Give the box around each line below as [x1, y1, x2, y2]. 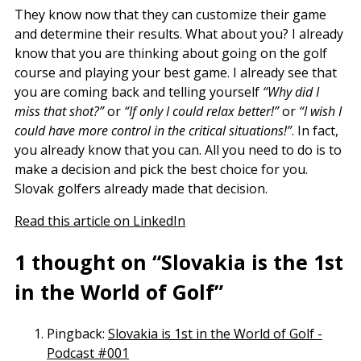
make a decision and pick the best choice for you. [15, 160, 308, 179]
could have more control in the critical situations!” [15, 122, 292, 140]
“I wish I [299, 102, 342, 121]
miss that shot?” [15, 102, 104, 121]
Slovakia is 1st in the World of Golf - [108, 324, 322, 342]
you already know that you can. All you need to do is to [15, 141, 342, 160]
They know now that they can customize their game [15, 6, 326, 24]
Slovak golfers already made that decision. [15, 180, 268, 198]
